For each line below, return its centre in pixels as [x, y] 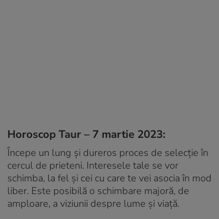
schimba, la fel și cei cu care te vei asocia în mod [109, 178]
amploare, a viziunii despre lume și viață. [93, 203]
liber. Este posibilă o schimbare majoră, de [98, 191]
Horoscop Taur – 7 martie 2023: [86, 134]
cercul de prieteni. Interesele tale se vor [93, 165]
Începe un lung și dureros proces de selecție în [108, 153]
